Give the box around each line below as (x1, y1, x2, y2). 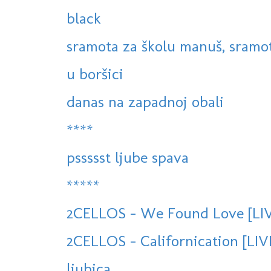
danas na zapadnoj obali (67, 92, 224, 112)
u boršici (67, 64, 123, 84)
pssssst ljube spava (67, 148, 189, 168)
